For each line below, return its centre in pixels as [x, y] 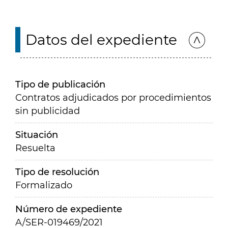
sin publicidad [48, 111]
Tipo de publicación [60, 84]
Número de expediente [69, 209]
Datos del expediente [101, 40]
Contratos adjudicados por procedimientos [113, 98]
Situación [37, 135]
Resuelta [35, 148]
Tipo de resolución [57, 172]
